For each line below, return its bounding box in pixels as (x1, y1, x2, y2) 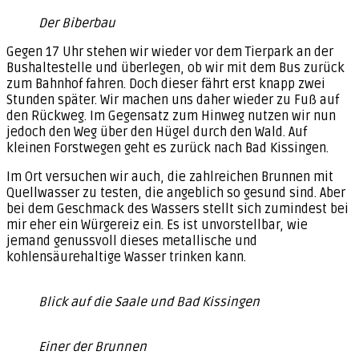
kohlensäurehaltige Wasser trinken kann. (6, 248, 246, 265)
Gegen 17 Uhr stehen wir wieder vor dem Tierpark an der (6, 43, 333, 60)
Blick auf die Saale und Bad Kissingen (38, 293, 260, 310)
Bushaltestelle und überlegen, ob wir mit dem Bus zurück (6, 59, 345, 76)
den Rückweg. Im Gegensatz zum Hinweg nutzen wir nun (6, 107, 336, 124)
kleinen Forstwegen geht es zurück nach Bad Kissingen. (6, 139, 329, 156)
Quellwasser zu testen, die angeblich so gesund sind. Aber (6, 184, 345, 201)
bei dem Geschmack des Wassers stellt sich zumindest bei (6, 200, 349, 217)
